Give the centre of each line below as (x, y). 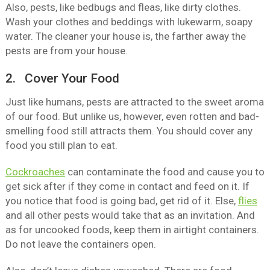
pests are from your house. (66, 51)
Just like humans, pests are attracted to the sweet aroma (134, 102)
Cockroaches (35, 172)
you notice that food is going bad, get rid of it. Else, (121, 201)
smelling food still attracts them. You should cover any (129, 131)
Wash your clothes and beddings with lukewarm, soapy (129, 22)
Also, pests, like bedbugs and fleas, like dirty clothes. (123, 8)
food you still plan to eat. (61, 146)
